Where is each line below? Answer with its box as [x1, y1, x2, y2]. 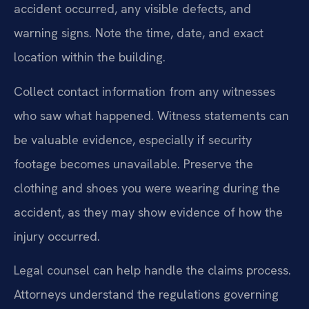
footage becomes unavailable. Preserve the [14, 155, 253, 172]
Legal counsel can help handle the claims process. [14, 262, 291, 279]
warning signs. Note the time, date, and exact [14, 25, 263, 41]
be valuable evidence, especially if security [14, 131, 252, 148]
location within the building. [14, 49, 166, 66]
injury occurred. [14, 228, 100, 244]
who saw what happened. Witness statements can [14, 107, 289, 123]
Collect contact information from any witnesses [14, 83, 275, 99]
